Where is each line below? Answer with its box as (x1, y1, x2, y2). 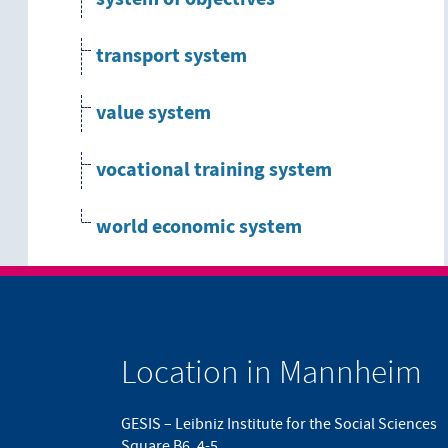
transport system (96, 43, 247, 70)
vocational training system (96, 157, 332, 184)
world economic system (96, 214, 302, 241)
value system (96, 100, 211, 127)
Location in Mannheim (121, 350, 422, 392)
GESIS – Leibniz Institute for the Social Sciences (121, 413, 437, 434)
